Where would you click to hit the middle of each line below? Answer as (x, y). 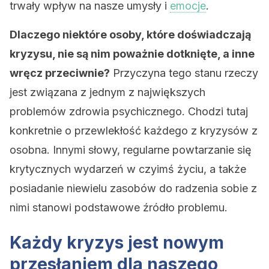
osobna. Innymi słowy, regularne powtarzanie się (131, 150)
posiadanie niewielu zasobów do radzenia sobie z (133, 188)
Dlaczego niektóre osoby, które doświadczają (130, 35)
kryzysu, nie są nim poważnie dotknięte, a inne (132, 54)
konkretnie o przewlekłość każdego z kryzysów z (134, 131)
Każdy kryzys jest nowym (117, 243)
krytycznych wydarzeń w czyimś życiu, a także (128, 169)
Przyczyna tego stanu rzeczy (184, 73)
